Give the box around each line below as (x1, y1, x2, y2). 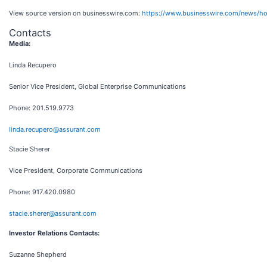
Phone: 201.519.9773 (9, 104, 74, 112)
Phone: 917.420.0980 (9, 188, 75, 196)
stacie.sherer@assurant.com (9, 209, 97, 218)
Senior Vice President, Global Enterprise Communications (9, 82, 186, 91)
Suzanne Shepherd (9, 250, 67, 259)
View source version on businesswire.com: (9, 9, 142, 17)
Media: (9, 39, 30, 48)
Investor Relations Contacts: (9, 229, 100, 237)
